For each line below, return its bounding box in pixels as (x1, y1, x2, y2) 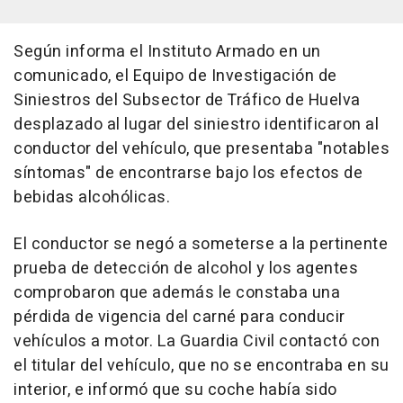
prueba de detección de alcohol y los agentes (13, 255, 358, 281)
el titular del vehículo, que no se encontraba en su (13, 353, 390, 378)
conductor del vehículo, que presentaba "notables (13, 136, 390, 161)
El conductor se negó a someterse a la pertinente (13, 231, 388, 256)
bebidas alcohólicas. (13, 184, 170, 210)
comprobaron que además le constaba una (13, 280, 340, 305)
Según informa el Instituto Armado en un (13, 39, 321, 64)
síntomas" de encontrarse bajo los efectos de (13, 160, 363, 185)
